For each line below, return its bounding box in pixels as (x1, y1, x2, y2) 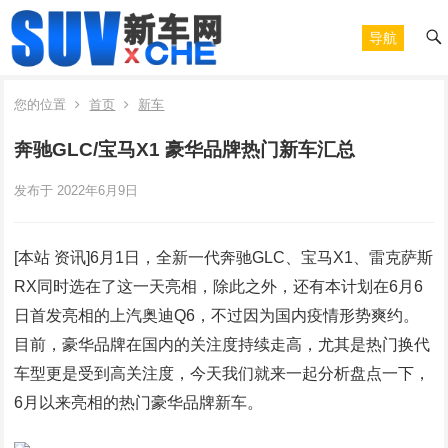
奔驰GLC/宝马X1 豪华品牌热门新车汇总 (14, 139, 356, 160)
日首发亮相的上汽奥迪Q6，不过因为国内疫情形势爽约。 (14, 307, 420, 324)
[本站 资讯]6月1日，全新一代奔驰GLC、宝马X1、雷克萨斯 (14, 249, 434, 266)
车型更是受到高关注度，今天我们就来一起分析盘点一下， (14, 365, 431, 382)
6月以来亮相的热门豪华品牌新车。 (14, 394, 264, 411)
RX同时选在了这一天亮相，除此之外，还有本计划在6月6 (14, 278, 424, 295)
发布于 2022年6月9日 (14, 183, 139, 198)
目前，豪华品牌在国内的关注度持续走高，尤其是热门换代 (14, 336, 431, 353)
